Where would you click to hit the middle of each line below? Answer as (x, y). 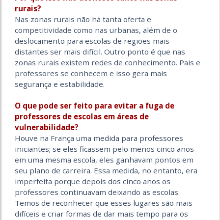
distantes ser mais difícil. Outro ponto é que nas (100, 52)
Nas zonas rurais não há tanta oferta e (83, 19)
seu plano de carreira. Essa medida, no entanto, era (106, 171)
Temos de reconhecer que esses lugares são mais (104, 203)
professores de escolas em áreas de (82, 117)
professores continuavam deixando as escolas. (97, 192)
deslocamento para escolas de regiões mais (92, 41)
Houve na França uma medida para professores (99, 138)
